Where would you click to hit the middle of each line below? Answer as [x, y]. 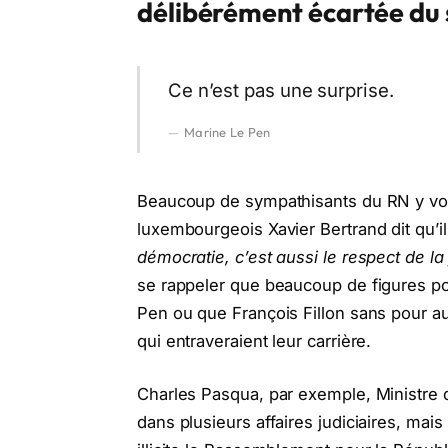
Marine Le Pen [227, 132]
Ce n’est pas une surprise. [280, 90]
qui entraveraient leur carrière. [254, 340]
